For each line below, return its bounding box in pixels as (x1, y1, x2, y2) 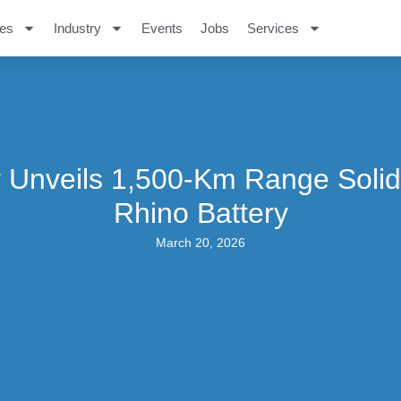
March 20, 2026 (156, 235, 245, 250)
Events (141, 21, 183, 36)
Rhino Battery (113, 197, 288, 229)
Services (246, 21, 299, 36)
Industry (53, 21, 101, 36)
